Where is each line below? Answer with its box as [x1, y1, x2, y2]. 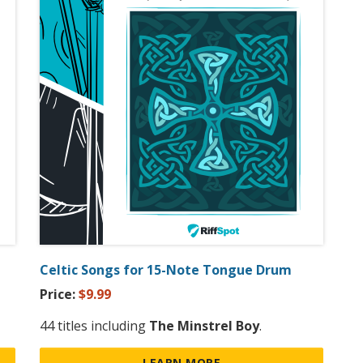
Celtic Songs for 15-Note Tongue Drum [40, 261, 292, 280]
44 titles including [40, 317, 149, 335]
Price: [40, 285, 79, 304]
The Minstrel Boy [149, 317, 259, 335]
